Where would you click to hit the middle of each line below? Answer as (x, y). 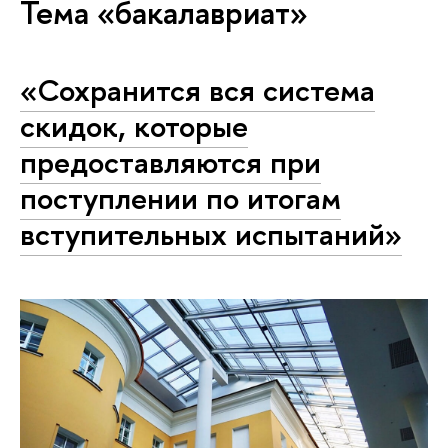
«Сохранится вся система (197, 90)
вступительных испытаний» (211, 234)
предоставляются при (170, 162)
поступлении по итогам (180, 198)
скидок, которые (134, 126)
